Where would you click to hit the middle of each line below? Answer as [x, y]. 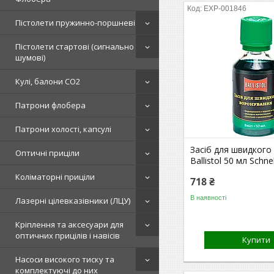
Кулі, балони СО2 [48, 81]
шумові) [30, 57]
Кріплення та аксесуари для [69, 224]
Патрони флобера [50, 105]
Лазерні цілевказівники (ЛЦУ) [73, 201]
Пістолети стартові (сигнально [75, 46]
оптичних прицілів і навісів [68, 235]
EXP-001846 [225, 9]
